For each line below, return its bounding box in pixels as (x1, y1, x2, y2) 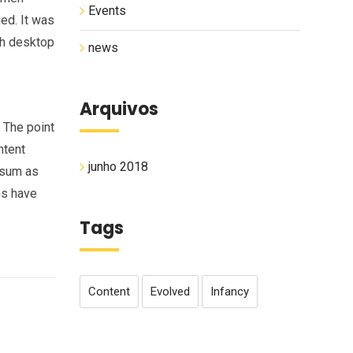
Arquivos (80, 97, 158, 121)
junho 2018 (88, 159, 148, 174)
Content (88, 284, 130, 299)
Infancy (210, 284, 249, 299)
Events (88, 3, 126, 18)
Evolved (150, 284, 190, 299)
